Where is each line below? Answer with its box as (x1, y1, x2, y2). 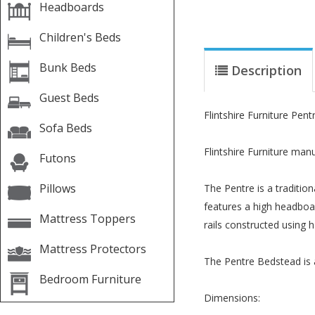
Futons (39, 150, 76, 166)
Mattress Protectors (39, 241, 146, 257)
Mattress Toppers (39, 211, 136, 226)
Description (231, 62, 302, 79)
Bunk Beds (39, 60, 96, 75)
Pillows (39, 181, 76, 196)
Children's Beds (39, 30, 121, 45)
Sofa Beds (39, 120, 92, 136)
